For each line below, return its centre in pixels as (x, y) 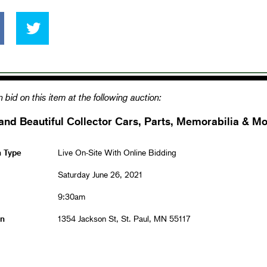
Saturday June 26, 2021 (100, 174)
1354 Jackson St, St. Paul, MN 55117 (124, 218)
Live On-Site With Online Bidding (117, 152)
